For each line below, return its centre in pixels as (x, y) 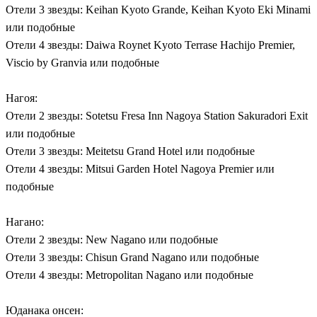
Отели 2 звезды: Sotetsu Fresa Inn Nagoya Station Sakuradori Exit (157, 115)
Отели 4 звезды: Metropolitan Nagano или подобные (129, 275)
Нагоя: (22, 98)
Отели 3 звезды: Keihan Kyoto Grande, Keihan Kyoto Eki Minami (158, 9)
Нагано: (25, 221)
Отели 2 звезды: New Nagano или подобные (112, 239)
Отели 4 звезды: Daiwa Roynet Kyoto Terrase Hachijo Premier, (150, 45)
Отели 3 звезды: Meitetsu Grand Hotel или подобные (130, 151)
